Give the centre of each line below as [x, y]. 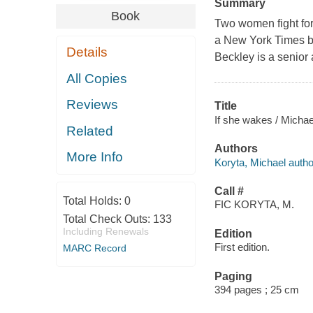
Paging [233, 276]
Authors [236, 149]
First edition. [242, 247]
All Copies [97, 78]
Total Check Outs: [108, 219]
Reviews [93, 105]
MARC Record [94, 248]
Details [87, 52]
